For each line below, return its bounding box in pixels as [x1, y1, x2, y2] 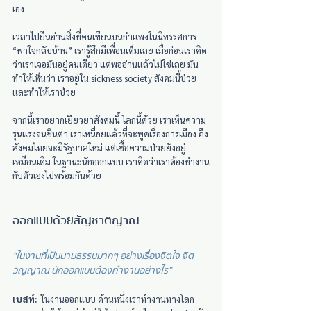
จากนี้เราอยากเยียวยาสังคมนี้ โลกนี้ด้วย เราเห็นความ [12, 114, 206, 126]
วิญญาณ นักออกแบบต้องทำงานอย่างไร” [12, 263, 171, 279]
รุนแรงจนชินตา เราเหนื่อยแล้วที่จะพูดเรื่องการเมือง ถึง [12, 128, 208, 140]
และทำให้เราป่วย [12, 86, 76, 99]
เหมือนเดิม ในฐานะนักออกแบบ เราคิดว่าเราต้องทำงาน [12, 155, 210, 168]
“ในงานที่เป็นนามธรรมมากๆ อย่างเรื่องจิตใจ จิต [12, 249, 194, 264]
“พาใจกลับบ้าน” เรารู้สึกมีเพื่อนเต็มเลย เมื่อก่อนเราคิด [12, 44, 207, 57]
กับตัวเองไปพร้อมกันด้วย [12, 169, 101, 182]
